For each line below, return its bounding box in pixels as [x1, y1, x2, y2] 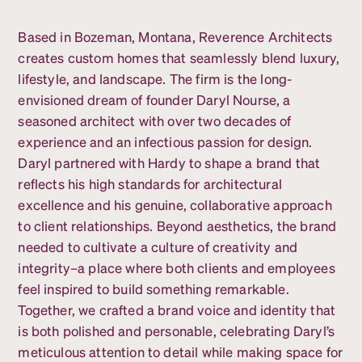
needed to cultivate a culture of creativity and [18, 238, 298, 256]
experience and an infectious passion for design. [18, 133, 313, 151]
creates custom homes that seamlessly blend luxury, [18, 49, 339, 67]
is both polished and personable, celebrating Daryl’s [18, 322, 335, 340]
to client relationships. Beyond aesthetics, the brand [18, 217, 337, 235]
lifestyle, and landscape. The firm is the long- [18, 70, 293, 88]
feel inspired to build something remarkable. [18, 280, 289, 298]
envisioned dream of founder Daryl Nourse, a [18, 91, 291, 109]
